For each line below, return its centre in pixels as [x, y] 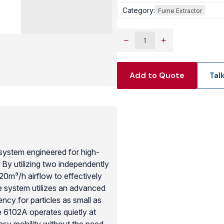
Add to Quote [157, 75]
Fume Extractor [180, 11]
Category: [139, 10]
